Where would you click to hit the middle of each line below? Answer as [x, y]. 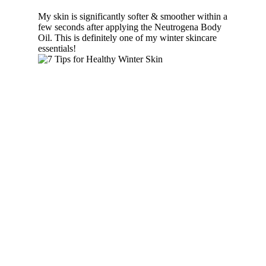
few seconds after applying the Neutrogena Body [130, 27]
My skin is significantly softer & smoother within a [133, 16]
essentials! [57, 48]
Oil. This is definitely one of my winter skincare [127, 37]
